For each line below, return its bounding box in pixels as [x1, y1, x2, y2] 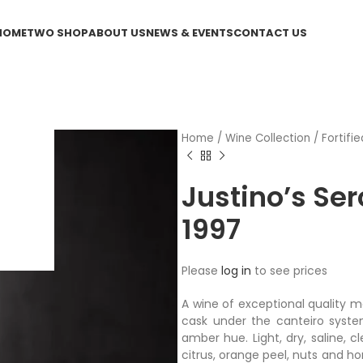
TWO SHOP [27, 24, 89, 41]
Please [181, 263, 221, 279]
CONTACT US [233, 24, 308, 41]
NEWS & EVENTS [146, 24, 234, 41]
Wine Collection [225, 130, 310, 146]
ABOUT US [88, 24, 147, 41]
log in [221, 263, 251, 279]
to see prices [251, 263, 327, 279]
